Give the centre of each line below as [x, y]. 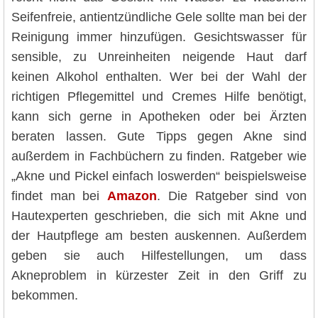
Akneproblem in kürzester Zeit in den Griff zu [159, 276]
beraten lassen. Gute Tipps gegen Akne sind [159, 137]
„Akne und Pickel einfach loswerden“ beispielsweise [159, 176]
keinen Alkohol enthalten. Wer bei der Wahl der [159, 77]
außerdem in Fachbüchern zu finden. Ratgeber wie [159, 157]
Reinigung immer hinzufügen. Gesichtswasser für [159, 37]
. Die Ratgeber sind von [232, 196]
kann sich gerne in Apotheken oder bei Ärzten [159, 117]
